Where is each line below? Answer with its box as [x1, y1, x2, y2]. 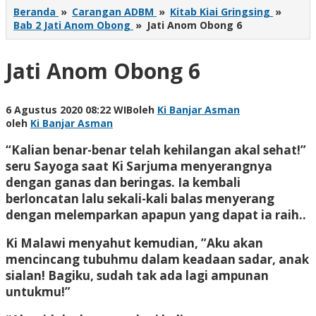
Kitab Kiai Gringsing [170, 5, 270, 18]
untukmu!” [6, 283, 71, 300]
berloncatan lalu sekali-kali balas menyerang [6, 190, 274, 207]
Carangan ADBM [72, 5, 154, 18]
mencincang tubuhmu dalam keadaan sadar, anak [6, 250, 309, 267]
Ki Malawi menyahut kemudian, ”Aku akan [6, 234, 263, 251]
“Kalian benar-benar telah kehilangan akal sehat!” [6, 141, 306, 158]
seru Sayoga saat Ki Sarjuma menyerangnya [6, 157, 272, 174]
